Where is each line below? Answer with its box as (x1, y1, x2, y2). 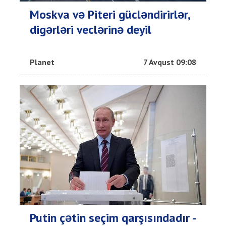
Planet (30, 56, 54, 67)
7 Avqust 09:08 (143, 56, 196, 67)
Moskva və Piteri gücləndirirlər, (30, 6, 190, 22)
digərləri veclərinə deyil (30, 21, 151, 37)
